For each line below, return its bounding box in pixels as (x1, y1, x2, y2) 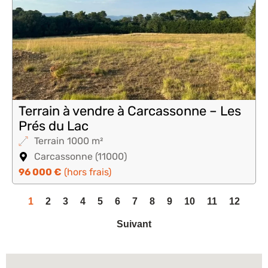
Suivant (117, 219, 151, 229)
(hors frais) (62, 166, 111, 178)
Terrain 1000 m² (34, 135, 103, 147)
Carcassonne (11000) (34, 151, 127, 162)
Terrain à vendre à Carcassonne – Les (19, 103, 241, 119)
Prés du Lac (19, 118, 89, 134)
